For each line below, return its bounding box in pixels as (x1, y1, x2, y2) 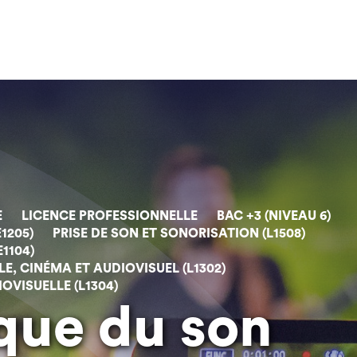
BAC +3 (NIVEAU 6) (217, 210, 331, 222)
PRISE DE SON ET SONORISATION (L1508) (53, 227, 305, 240)
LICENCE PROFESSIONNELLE (22, 210, 198, 222)
